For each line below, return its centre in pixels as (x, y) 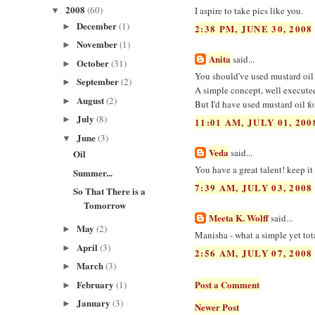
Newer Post (217, 307)
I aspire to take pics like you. (249, 11)
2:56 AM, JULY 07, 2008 (254, 252)
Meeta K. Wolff (239, 217)
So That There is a (110, 191)
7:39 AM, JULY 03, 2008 (254, 187)
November (98, 44)
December (97, 25)
